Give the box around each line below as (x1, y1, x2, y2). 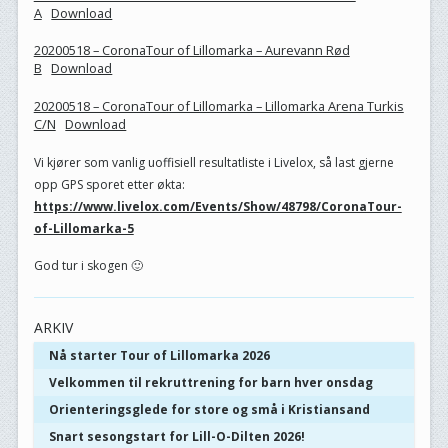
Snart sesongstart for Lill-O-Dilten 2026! (48, 427, 305, 445)
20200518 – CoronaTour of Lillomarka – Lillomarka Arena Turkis (33, 96, 404, 115)
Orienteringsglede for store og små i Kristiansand (48, 400, 370, 418)
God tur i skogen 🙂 (33, 256, 143, 274)
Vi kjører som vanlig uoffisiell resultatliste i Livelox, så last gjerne (33, 153, 394, 171)
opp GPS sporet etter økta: (33, 175, 185, 193)
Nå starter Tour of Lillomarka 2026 (48, 346, 270, 364)
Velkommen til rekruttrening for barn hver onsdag (48, 373, 373, 391)
